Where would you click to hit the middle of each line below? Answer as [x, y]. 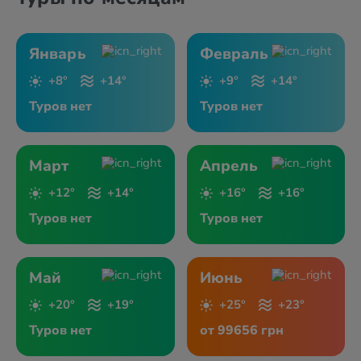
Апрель [229, 166]
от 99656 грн [241, 330]
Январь [58, 54]
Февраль [234, 54]
